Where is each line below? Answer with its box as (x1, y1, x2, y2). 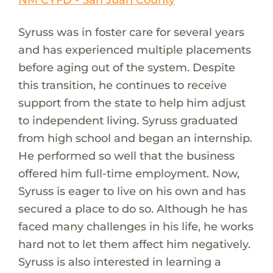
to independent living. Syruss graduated (18, 113, 238, 127)
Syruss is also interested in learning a (18, 254, 221, 269)
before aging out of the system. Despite (18, 60, 235, 74)
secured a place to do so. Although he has (18, 201, 247, 216)
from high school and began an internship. (18, 130, 252, 145)
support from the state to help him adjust (18, 95, 246, 110)
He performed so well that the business (18, 148, 235, 163)
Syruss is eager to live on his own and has (18, 183, 246, 198)
